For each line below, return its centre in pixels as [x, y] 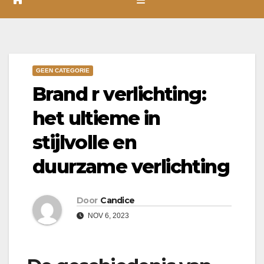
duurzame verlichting [131, 166]
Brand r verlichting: [119, 94]
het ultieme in [96, 118]
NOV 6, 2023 [108, 215]
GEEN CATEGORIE [63, 70]
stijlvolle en [85, 142]
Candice [118, 200]
